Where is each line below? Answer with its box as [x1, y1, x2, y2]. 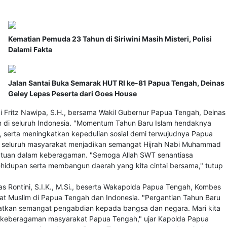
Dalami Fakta [8, 45, 52, 54]
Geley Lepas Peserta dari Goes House [8, 89, 137, 98]
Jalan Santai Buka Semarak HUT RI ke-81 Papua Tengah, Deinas [8, 79, 224, 88]
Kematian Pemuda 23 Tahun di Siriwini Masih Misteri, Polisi [8, 34, 212, 44]
